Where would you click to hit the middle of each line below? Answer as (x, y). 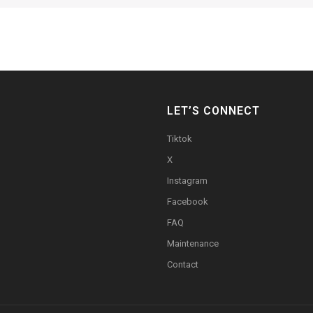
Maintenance (193, 243)
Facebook (188, 202)
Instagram (187, 181)
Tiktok (180, 139)
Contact (183, 264)
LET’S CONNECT (213, 111)
